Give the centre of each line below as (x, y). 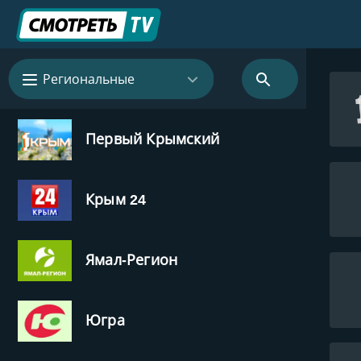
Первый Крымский (152, 139)
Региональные (89, 79)
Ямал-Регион (132, 259)
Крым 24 (116, 199)
